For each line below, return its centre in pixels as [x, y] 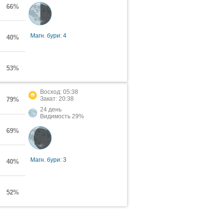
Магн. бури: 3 [48, 160]
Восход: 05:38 [59, 92]
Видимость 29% [62, 116]
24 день [51, 109]
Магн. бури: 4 [48, 36]
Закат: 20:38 [57, 99]
